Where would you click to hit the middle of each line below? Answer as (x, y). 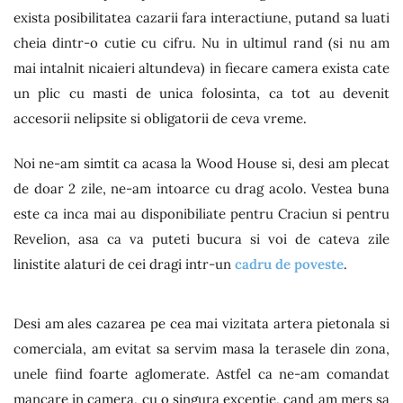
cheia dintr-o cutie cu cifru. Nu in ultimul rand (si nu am (201, 42)
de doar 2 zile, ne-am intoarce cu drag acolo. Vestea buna (201, 188)
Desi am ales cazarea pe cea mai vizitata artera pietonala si (201, 323)
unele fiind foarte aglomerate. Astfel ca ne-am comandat (201, 373)
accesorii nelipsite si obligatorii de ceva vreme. (160, 118)
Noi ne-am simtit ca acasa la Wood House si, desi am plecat (201, 163)
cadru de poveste (289, 264)
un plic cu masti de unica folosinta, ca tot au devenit (201, 93)
